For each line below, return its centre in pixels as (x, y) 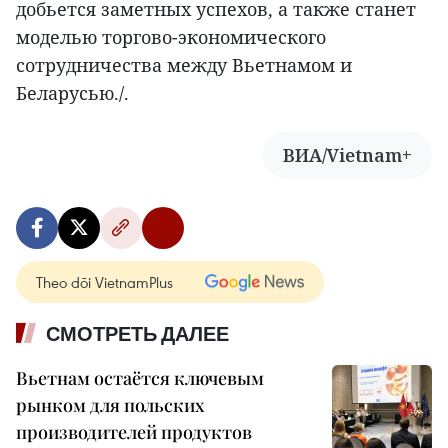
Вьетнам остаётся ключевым (140, 378)
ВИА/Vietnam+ (347, 155)
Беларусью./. (72, 93)
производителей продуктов (134, 432)
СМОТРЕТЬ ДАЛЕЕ (137, 334)
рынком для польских (110, 405)
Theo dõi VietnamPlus (104, 282)
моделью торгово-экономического (171, 37)
